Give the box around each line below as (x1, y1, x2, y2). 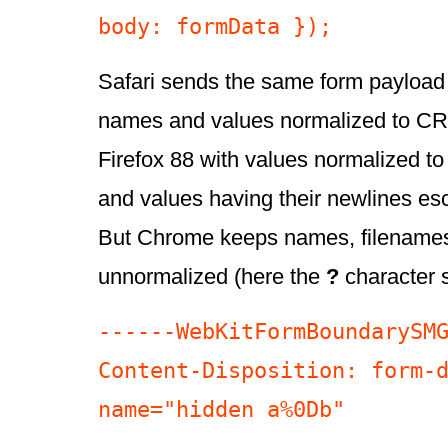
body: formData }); (98, 13, 332, 40)
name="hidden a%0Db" (98, 396, 345, 423)
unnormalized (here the (98, 264, 326, 290)
